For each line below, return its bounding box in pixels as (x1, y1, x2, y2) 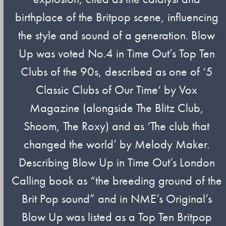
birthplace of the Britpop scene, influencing (15, 9, 218, 25)
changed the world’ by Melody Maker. (24, 136, 210, 152)
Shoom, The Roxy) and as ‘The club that (24, 118, 210, 134)
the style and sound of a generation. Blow (18, 27, 215, 43)
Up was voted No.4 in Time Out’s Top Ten (18, 45, 215, 61)
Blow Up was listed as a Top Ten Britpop (21, 209, 212, 224)
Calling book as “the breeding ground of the (11, 173, 222, 188)
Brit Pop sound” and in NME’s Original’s (21, 191, 212, 206)
